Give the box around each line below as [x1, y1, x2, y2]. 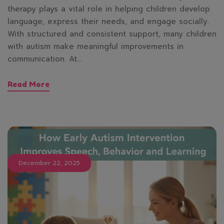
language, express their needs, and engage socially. [7, 15, 209, 27]
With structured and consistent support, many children [7, 28, 216, 39]
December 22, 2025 [18, 158, 80, 167]
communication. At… [7, 53, 81, 64]
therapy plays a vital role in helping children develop [7, 3, 210, 14]
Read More [7, 79, 49, 89]
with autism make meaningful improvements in [7, 40, 183, 52]
